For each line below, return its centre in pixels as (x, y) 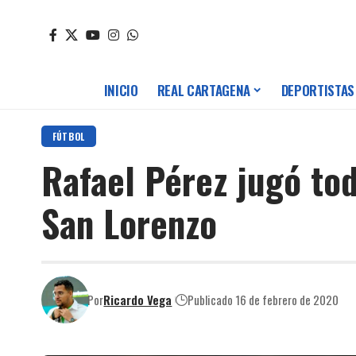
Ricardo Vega (138, 299)
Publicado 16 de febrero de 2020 (263, 299)
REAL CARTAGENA (203, 91)
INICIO (121, 91)
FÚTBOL (68, 137)
